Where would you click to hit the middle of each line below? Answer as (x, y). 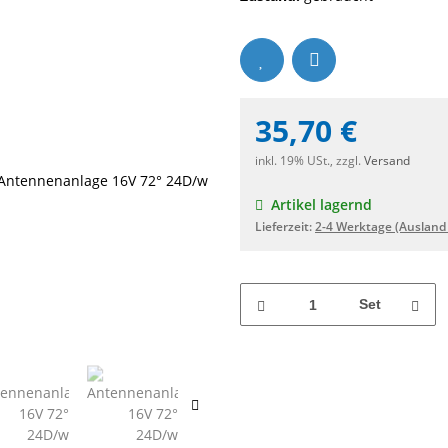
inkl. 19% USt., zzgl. (309, 161)
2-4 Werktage (355, 227)
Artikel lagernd (321, 205)
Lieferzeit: (285, 227)
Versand (387, 161)
